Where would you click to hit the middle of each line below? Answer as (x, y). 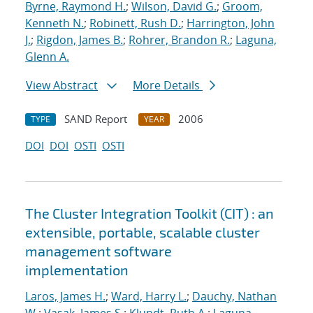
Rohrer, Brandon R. (179, 40)
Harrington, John (231, 23)
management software (99, 251)
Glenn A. (47, 57)
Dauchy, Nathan (234, 297)
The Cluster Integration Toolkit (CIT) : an (150, 213)
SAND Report (96, 119)
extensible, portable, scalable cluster (143, 232)
